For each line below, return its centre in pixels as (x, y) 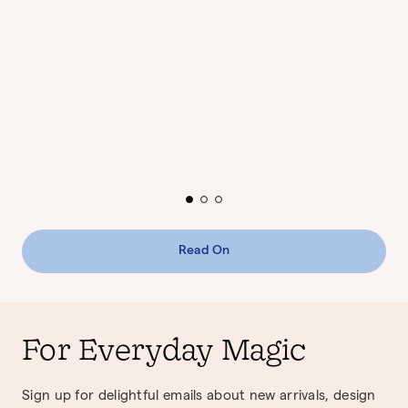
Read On (204, 252)
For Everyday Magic (168, 352)
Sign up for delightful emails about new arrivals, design (199, 398)
